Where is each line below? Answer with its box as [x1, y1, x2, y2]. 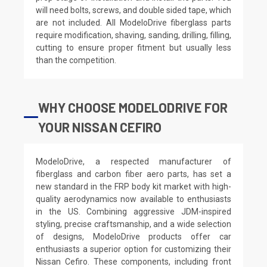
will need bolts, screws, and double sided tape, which [36, 5, 231, 15]
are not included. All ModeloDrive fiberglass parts [36, 17, 231, 27]
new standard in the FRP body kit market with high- [36, 181, 231, 191]
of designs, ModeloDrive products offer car [36, 231, 231, 241]
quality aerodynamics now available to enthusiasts [36, 194, 231, 204]
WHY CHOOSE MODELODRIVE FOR [38, 99, 228, 115]
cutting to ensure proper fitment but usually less [36, 42, 231, 52]
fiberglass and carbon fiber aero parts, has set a [36, 169, 231, 179]
